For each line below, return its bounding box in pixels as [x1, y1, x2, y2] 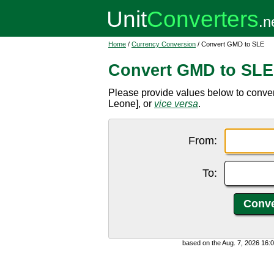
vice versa [154, 98, 198, 109]
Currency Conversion [131, 40, 196, 48]
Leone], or [108, 98, 154, 109]
